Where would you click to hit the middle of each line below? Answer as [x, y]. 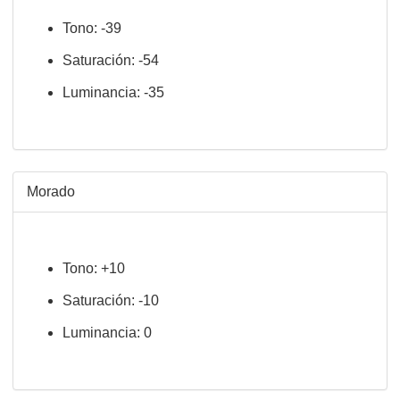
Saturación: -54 [111, 60]
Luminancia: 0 [107, 333]
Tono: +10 [94, 268]
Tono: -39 [92, 28]
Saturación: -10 [111, 300]
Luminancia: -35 [113, 92]
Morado [51, 192]
